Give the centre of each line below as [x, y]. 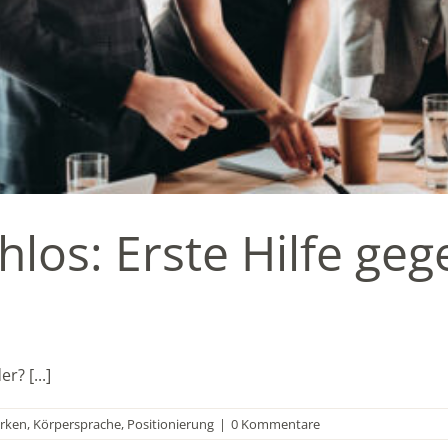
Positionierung [170, 423]
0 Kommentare [275, 423]
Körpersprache [77, 423]
